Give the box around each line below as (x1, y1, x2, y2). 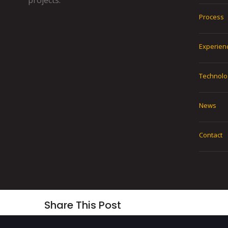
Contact (199, 130, 222, 140)
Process (199, 12, 224, 22)
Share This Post (44, 198, 121, 213)
